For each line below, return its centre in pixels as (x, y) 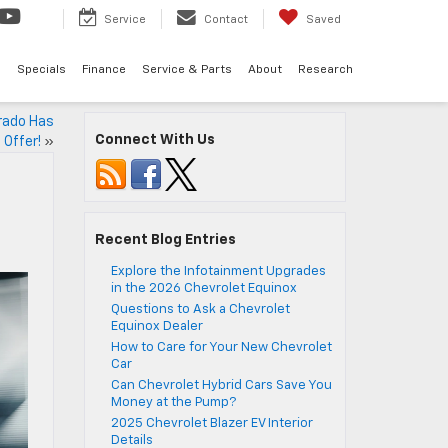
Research (325, 69)
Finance (104, 69)
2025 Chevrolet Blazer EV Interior (211, 423)
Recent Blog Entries (165, 240)
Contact (226, 19)
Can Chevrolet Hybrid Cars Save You (221, 385)
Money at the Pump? (173, 402)
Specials (41, 69)
